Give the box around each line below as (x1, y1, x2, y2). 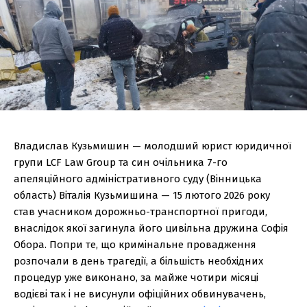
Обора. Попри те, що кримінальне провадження (14, 238, 256, 251)
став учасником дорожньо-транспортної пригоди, (14, 206, 267, 219)
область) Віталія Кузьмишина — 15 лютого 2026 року (14, 189, 270, 202)
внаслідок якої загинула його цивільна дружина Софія (14, 222, 288, 235)
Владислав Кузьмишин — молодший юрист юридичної (14, 140, 291, 153)
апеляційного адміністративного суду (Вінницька (14, 173, 262, 186)
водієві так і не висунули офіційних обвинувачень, (14, 288, 266, 301)
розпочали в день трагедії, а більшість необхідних (14, 255, 263, 268)
